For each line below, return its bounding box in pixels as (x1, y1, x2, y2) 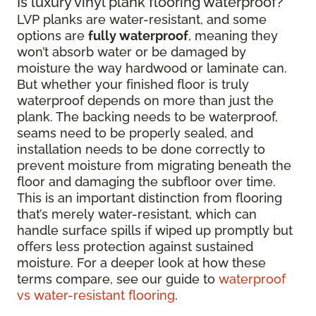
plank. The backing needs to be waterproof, (17, 109, 278, 125)
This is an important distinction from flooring (17, 190, 282, 206)
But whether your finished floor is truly (17, 77, 249, 92)
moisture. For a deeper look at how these (17, 255, 266, 271)
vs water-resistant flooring (17, 288, 175, 303)
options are (17, 28, 88, 44)
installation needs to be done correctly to (17, 142, 265, 157)
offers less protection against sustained (17, 239, 253, 255)
